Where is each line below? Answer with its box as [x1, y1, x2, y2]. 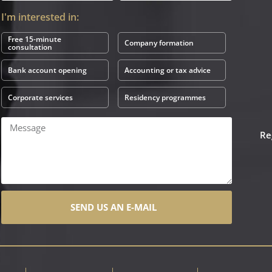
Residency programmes [124, 92, 206, 103]
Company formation [124, 38, 194, 48]
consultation [7, 41, 52, 52]
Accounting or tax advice [124, 65, 211, 75]
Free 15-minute [7, 33, 61, 44]
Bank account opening [7, 65, 87, 75]
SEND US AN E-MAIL [70, 201, 157, 213]
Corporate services [7, 92, 73, 103]
